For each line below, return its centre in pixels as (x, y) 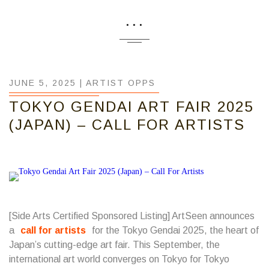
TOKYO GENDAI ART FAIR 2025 (131, 107)
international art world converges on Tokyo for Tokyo (119, 259)
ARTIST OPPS (121, 83)
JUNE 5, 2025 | (47, 83)
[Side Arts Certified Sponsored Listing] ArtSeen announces (132, 216)
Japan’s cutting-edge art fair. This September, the (114, 245)
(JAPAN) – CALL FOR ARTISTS (127, 125)
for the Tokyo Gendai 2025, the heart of (174, 230)
